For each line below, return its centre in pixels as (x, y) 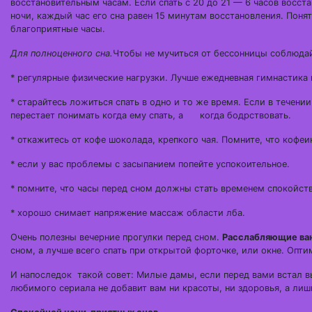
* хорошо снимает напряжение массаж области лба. (128, 213)
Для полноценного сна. (62, 53)
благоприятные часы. (58, 29)
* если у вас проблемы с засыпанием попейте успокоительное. (150, 164)
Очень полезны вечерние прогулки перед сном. (116, 237)
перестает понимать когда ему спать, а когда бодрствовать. (151, 115)
